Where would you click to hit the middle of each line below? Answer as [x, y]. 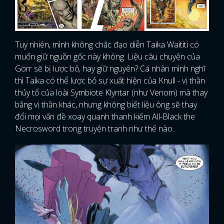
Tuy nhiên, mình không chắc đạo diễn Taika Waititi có [107, 45]
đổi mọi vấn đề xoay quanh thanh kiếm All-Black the [105, 117]
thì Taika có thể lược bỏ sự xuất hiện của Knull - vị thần [110, 81]
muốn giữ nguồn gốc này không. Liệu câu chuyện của [107, 57]
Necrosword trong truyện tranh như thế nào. [94, 129]
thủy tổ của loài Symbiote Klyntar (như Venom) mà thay [111, 93]
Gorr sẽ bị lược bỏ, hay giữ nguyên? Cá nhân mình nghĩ [110, 69]
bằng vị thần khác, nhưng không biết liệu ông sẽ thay [106, 105]
